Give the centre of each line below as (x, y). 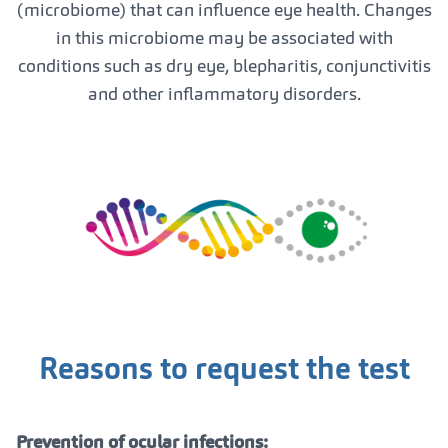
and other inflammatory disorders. (224, 94)
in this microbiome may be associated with (224, 38)
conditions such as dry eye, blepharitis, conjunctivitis (224, 66)
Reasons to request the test (224, 370)
